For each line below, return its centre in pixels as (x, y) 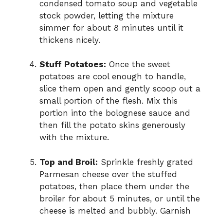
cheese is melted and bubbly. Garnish (115, 210)
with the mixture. (74, 137)
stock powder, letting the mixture (107, 15)
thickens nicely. (70, 40)
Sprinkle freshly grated (145, 162)
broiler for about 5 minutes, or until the (120, 198)
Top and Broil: (69, 162)
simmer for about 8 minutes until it (111, 27)
